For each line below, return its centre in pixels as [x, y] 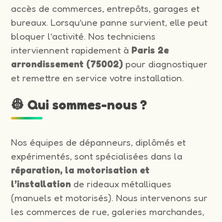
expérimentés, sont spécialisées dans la [97, 156]
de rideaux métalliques [121, 184]
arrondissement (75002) [67, 64]
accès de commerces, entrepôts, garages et [106, 8]
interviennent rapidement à [71, 50]
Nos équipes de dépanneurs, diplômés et [99, 142]
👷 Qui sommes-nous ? [79, 104]
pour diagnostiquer [166, 64]
